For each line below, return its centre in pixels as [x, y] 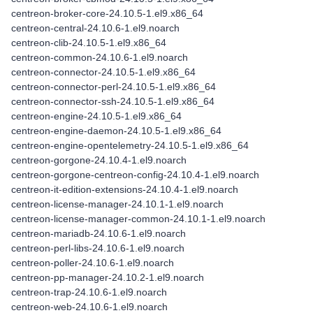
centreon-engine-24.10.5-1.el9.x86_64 [96, 116]
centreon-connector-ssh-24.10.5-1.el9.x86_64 [113, 102]
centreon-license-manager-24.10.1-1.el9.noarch [117, 204]
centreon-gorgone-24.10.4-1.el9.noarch [99, 160]
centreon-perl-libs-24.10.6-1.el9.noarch [98, 248]
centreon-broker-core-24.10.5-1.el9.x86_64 [107, 14]
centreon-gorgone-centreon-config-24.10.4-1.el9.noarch [135, 175]
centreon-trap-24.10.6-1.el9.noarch [89, 292]
